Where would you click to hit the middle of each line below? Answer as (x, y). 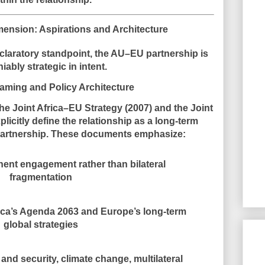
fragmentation (41, 177)
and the (171, 108)
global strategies (41, 224)
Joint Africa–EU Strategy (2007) (82, 108)
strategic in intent (66, 66)
